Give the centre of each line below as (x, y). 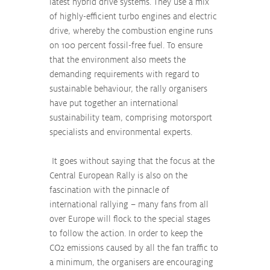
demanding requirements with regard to (126, 74)
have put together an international (115, 103)
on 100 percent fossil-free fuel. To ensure (127, 45)
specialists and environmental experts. (122, 132)
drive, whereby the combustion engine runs (132, 31)
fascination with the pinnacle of (111, 190)
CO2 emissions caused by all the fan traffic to (135, 248)
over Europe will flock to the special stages (131, 219)
